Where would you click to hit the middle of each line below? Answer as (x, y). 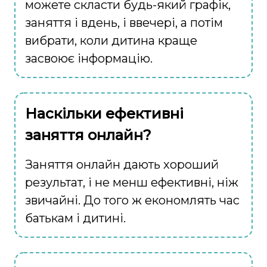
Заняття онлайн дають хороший (122, 165)
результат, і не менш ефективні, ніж (132, 183)
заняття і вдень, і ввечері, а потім (124, 23)
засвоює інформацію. (89, 59)
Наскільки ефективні (104, 114)
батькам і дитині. (75, 218)
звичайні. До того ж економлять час (132, 201)
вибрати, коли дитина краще (111, 41)
